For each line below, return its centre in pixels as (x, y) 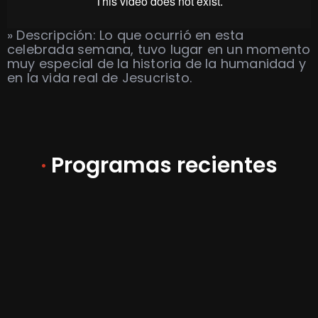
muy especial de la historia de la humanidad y (157, 64)
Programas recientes (162, 165)
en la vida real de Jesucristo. (99, 78)
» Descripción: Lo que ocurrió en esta (126, 35)
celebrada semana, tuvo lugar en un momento (159, 49)
